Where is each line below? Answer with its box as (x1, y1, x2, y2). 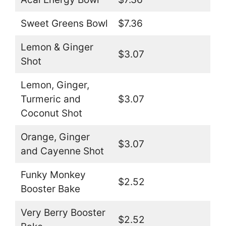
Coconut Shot (20, 107, 82, 120)
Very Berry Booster (20, 207, 105, 219)
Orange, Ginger (20, 131, 90, 143)
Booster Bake (20, 183, 80, 195)
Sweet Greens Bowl (20, 18, 108, 30)
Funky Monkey (20, 169, 86, 181)
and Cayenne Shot (20, 145, 104, 157)
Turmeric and (20, 93, 81, 105)
